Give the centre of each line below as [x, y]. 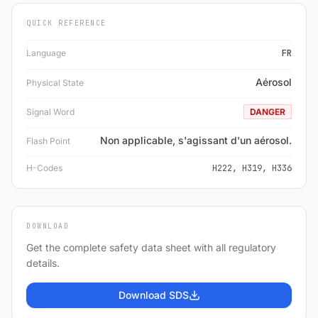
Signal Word [50, 111]
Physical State [55, 82]
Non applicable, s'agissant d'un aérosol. [196, 140]
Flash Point [48, 141]
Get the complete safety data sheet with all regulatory [151, 247]
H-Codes [44, 168]
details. [43, 263]
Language [46, 53]
